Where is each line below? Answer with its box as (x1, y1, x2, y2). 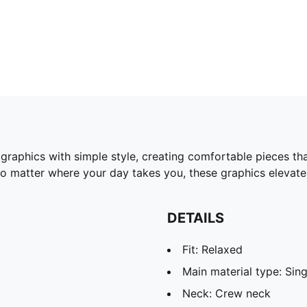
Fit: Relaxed (182, 242, 243, 256)
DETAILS (167, 209, 224, 226)
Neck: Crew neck (182, 286, 271, 300)
